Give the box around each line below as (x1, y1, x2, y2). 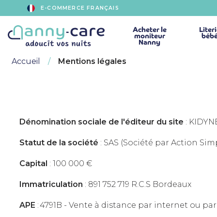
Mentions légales (58, 57, 126, 66)
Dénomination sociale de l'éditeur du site (19, 117, 184, 126)
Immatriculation (19, 180, 83, 189)
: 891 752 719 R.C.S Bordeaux (83, 180, 191, 189)
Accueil (12, 57, 40, 66)
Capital (19, 159, 47, 168)
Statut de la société (19, 138, 98, 147)
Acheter (132, 25, 161, 34)
